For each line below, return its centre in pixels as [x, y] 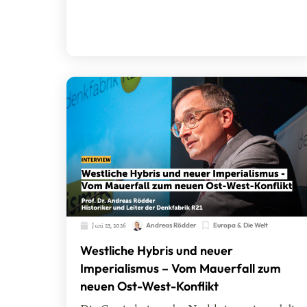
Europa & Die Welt [241, 225]
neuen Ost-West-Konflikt [149, 286]
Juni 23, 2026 [109, 225]
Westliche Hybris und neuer [157, 251]
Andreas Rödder [171, 225]
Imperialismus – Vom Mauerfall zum [181, 269]
